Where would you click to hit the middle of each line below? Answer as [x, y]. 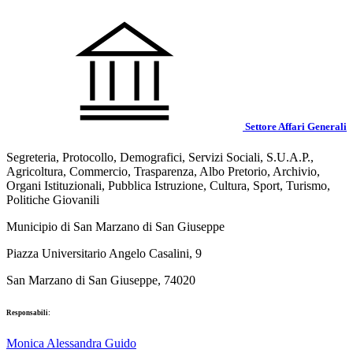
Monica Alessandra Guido [71, 344]
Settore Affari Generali [295, 127]
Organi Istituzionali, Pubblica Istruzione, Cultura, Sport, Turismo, [168, 186]
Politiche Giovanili [53, 200]
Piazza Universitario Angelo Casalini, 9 [104, 254]
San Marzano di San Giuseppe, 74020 [101, 281]
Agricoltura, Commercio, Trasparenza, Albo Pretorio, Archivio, [163, 172]
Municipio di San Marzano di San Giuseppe [115, 227]
